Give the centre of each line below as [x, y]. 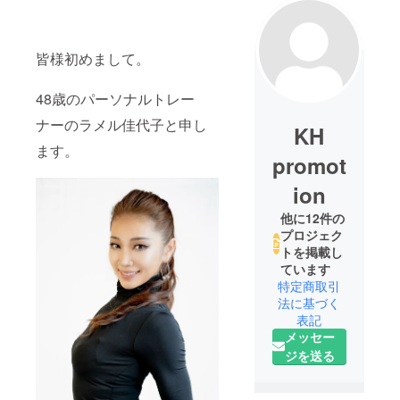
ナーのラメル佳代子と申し [121, 125]
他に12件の [312, 218]
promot [309, 166]
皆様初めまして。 [93, 59]
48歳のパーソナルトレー [115, 99]
